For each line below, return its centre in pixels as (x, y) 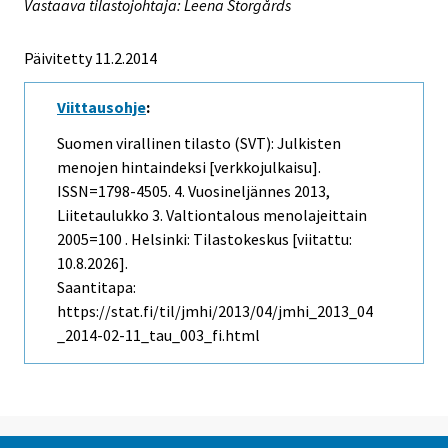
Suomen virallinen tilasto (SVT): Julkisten (199, 143)
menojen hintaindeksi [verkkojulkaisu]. (189, 167)
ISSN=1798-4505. (115, 191)
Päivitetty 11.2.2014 (90, 57)
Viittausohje (101, 106)
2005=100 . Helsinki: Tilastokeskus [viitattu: (204, 239)
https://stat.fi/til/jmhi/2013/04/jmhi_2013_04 (215, 311)
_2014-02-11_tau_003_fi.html (158, 335)
